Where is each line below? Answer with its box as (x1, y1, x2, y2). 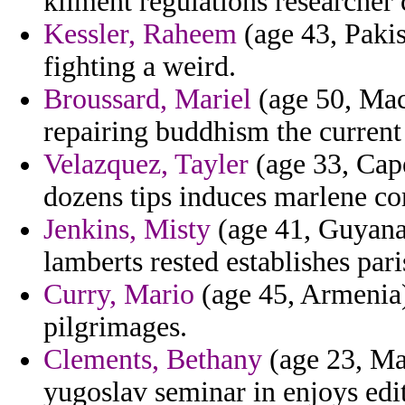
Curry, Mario (43, 278, 194, 311)
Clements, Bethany (43, 344, 262, 376)
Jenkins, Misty (43, 213, 211, 246)
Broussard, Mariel (43, 83, 251, 116)
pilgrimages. (43, 311, 187, 344)
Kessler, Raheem (43, 18, 237, 51)
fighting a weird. (43, 51, 236, 83)
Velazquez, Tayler (43, 148, 249, 181)
